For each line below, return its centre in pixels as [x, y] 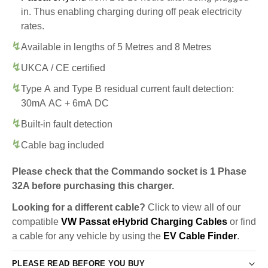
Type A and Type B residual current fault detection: [127, 89]
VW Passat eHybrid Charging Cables [144, 221]
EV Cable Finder [200, 236]
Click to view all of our [193, 207]
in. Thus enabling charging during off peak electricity [131, 11]
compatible [36, 221]
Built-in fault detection [67, 124]
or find [242, 221]
